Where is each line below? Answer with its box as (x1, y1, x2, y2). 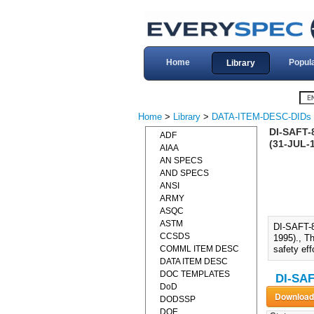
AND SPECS (160, 168, 209, 178)
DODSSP (160, 294, 196, 304)
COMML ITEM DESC (160, 244, 239, 254)
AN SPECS (160, 156, 203, 165)
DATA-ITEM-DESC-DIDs (212, 111, 311, 122)
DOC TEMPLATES (160, 269, 230, 279)
